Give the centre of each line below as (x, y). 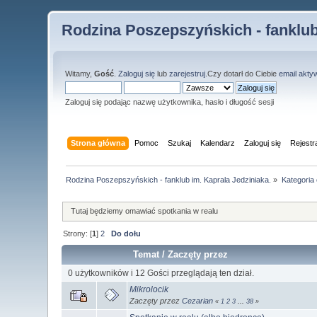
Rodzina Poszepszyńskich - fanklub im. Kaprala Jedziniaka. (169, 179)
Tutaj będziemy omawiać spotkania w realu (145, 211)
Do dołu (126, 234)
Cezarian (198, 300)
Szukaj (179, 143)
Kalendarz (217, 143)
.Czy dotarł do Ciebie (242, 74)
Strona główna (98, 143)
